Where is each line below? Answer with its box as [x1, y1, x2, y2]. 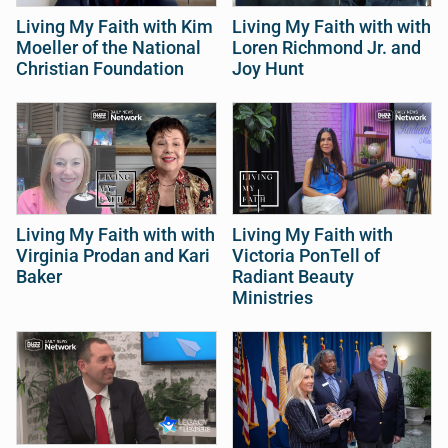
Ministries [231, 288, 313, 309]
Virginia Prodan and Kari [16, 246, 210, 267]
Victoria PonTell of [231, 246, 380, 267]
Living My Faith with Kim [16, 16, 213, 37]
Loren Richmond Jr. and [231, 37, 421, 58]
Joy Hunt [231, 58, 304, 79]
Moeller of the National [16, 37, 201, 58]
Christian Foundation [16, 58, 184, 79]
